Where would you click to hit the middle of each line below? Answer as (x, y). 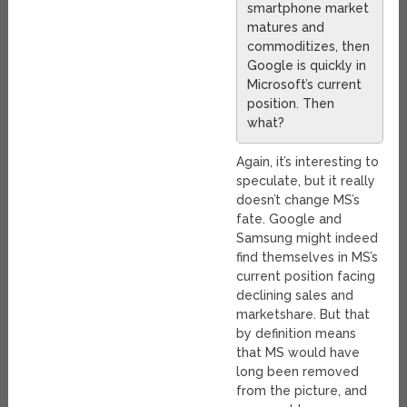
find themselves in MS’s (308, 257)
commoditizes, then (309, 46)
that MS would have (298, 352)
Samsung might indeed (308, 238)
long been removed (298, 371)
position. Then (291, 103)
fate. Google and (289, 218)
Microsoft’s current (305, 84)
